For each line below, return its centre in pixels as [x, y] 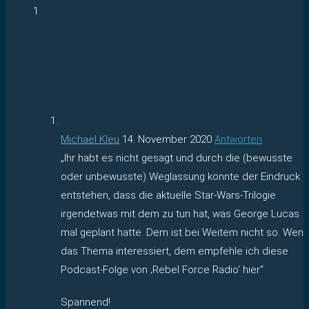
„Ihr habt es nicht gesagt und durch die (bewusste [177, 158]
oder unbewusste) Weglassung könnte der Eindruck [180, 176]
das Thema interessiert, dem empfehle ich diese [175, 251]
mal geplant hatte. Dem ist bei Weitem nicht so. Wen [182, 232]
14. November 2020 [167, 139]
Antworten [238, 139]
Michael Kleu [90, 139]
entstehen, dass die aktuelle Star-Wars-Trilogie [168, 195]
